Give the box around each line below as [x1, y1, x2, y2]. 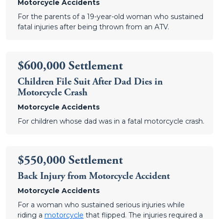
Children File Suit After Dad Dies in [18, 76, 163, 88]
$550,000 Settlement [18, 153, 123, 168]
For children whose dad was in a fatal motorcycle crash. [18, 117, 204, 126]
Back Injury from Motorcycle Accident [18, 170, 170, 182]
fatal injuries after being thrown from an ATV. [18, 22, 169, 31]
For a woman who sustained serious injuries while [18, 200, 185, 209]
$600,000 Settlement [18, 58, 123, 74]
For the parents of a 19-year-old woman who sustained [18, 12, 203, 21]
